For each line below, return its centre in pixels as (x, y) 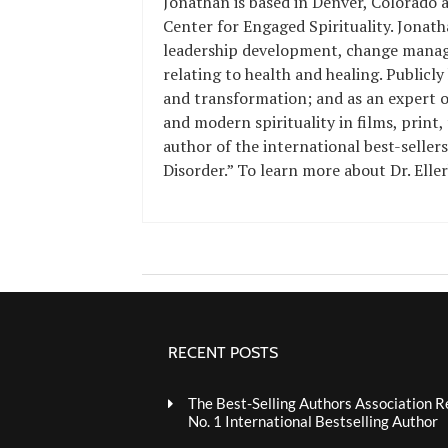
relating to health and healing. (274, 74)
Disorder (193, 170)
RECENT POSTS (222, 352)
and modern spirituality (249, 122)
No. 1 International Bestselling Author (312, 421)
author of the (213, 146)
